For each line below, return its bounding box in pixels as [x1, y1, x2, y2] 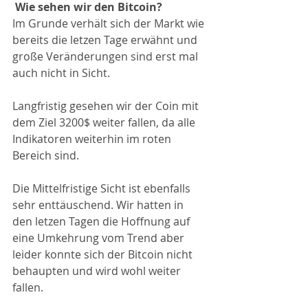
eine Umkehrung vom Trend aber [12, 230, 187, 245]
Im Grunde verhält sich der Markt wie [12, 16, 207, 31]
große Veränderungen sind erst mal [12, 49, 201, 64]
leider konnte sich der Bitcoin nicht [12, 247, 195, 262]
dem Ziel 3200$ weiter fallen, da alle [12, 115, 198, 130]
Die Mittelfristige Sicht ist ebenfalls [12, 181, 193, 196]
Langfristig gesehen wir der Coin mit [12, 98, 201, 113]
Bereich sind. [12, 148, 82, 163]
